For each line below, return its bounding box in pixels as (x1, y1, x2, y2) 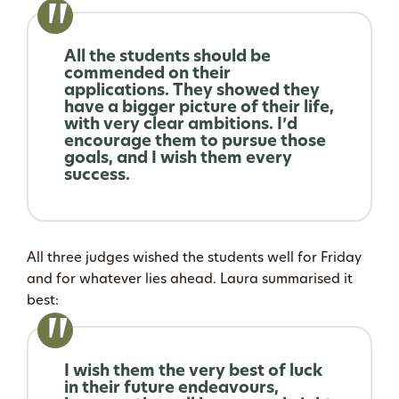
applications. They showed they (64, 82, 320, 100)
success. (64, 167, 130, 184)
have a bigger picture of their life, (64, 99, 334, 117)
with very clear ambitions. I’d (64, 116, 297, 134)
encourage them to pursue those (64, 133, 326, 151)
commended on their (64, 65, 231, 83)
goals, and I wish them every (64, 150, 292, 167)
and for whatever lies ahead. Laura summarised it (27, 273, 353, 287)
